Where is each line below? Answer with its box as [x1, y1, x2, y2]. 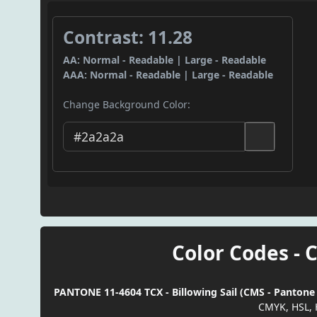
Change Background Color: [63, 98, 191, 112]
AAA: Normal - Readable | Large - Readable [63, 68, 274, 82]
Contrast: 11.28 [63, 25, 193, 50]
